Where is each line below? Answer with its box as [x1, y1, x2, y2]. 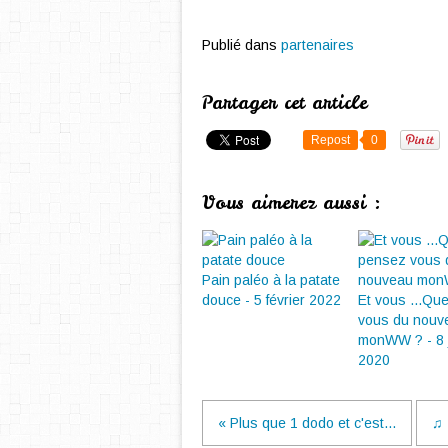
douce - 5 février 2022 [202, 292, 341, 308]
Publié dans [202, 37, 277, 53]
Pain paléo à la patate [202, 272, 340, 288]
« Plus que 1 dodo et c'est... [218, 415, 396, 431]
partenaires [281, 37, 354, 53]
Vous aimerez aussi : [202, 190, 381, 215]
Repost [311, 133, 350, 147]
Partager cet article [202, 90, 367, 115]
